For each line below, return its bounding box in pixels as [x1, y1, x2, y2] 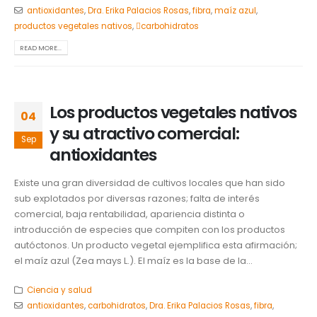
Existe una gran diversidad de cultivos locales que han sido [14, 176, 285, 190]
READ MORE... [20, 42, 62, 52]
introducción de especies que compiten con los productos [14, 223, 285, 237]
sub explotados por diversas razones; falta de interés [14, 192, 260, 206]
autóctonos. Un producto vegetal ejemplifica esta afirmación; [14, 238, 297, 253]
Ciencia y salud [26, 284, 92, 296]
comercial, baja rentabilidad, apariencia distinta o [14, 207, 245, 221]
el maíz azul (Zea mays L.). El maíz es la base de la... [14, 254, 253, 268]
